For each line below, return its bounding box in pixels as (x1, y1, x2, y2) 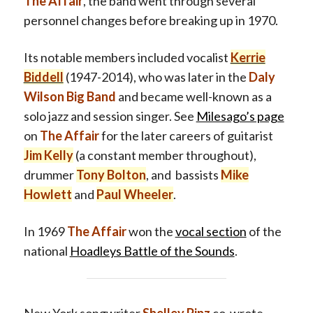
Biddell (23, 68, 64, 85)
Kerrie (230, 49, 265, 65)
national (23, 242, 70, 259)
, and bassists (145, 166, 221, 182)
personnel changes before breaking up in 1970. (23, 12, 278, 28)
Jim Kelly (23, 147, 73, 163)
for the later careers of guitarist (99, 127, 273, 143)
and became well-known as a (115, 88, 272, 104)
